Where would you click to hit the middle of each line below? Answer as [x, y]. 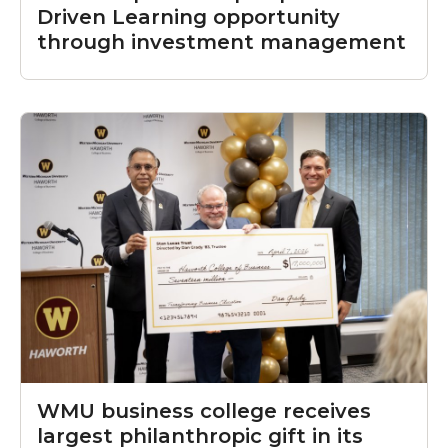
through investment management [221, 41]
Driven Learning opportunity [188, 16]
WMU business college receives [204, 411]
